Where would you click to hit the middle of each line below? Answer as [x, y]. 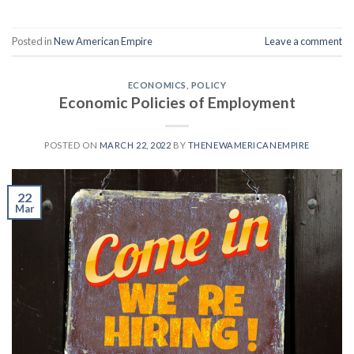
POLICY [209, 85]
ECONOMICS [157, 85]
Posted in [33, 41]
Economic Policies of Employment [177, 103]
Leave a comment [303, 41]
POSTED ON [72, 145]
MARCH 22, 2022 [135, 145]
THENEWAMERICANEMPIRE [249, 145]
